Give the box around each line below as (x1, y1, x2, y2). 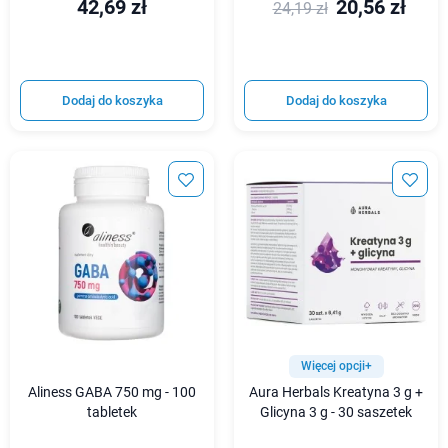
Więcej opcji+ (300, 358, 372, 373)
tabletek (87, 403, 137, 421)
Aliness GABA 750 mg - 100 (28, 383, 196, 401)
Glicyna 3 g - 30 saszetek (260, 403, 412, 421)
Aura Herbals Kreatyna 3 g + (249, 383, 423, 401)
